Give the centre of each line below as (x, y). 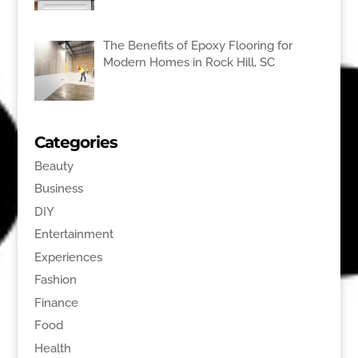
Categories (76, 142)
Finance (56, 302)
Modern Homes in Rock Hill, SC (189, 62)
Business (58, 189)
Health (52, 348)
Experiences (68, 257)
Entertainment (74, 235)
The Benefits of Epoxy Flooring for (197, 45)
